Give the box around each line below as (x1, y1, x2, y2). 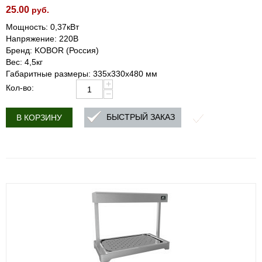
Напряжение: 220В (6, 34, 78, 43)
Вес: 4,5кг (6, 57, 43, 67)
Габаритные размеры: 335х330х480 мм (6, 69, 157, 78)
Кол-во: (6, 83, 34, 92)
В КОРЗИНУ (16, 113, 62, 122)
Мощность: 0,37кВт (6, 22, 79, 32)
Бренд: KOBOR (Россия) (6, 46, 99, 55)
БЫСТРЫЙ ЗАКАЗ (106, 112, 175, 122)
